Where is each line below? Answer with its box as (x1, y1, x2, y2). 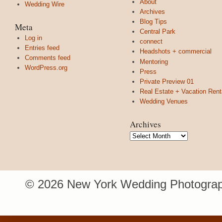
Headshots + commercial (140, 48, 212, 55)
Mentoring (140, 57, 168, 65)
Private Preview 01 (140, 78, 194, 85)
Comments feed (25, 54, 70, 61)
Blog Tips (140, 17, 167, 25)
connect (140, 38, 163, 46)
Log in (25, 34, 42, 42)
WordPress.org (25, 64, 67, 72)
